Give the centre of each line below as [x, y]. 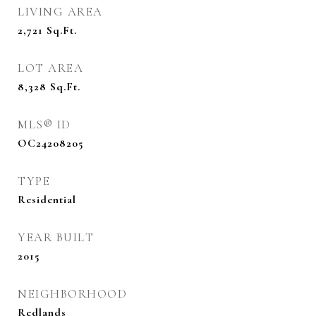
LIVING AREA [60, 12]
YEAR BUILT [56, 237]
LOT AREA [50, 68]
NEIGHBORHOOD [72, 294]
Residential [47, 200]
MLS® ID [44, 124]
